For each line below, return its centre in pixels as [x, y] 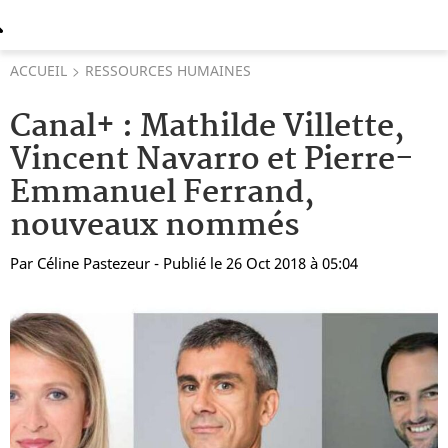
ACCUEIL [38, 70]
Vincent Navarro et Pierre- [212, 160]
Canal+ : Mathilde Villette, [207, 127]
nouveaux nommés [155, 226]
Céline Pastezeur [93, 263]
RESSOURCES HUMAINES [168, 70]
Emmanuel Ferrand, [162, 193]
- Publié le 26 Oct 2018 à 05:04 [256, 263]
